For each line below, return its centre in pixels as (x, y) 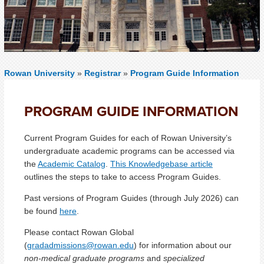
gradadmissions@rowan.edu (80, 245)
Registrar (104, 73)
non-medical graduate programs (84, 258)
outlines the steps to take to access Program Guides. (124, 176)
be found (42, 211)
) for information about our (183, 245)
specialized (184, 258)
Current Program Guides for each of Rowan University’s (128, 138)
